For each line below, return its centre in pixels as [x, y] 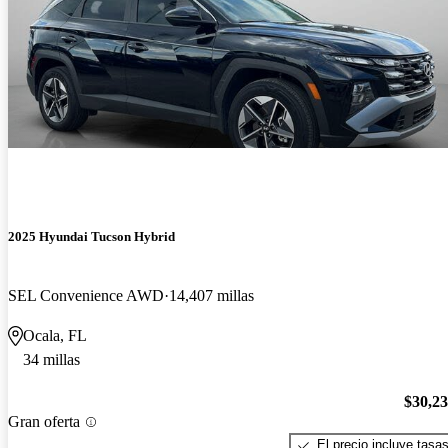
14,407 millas [211, 295]
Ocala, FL [55, 335]
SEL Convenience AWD [86, 295]
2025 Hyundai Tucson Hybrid [91, 236]
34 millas [51, 359]
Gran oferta [44, 422]
